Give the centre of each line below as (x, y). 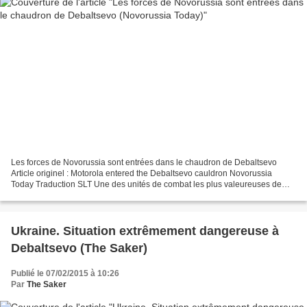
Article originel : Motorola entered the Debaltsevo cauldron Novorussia (142, 174)
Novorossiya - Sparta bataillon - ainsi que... (91, 196)
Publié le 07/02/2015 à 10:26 (65, 274)
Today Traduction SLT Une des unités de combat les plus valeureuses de (146, 185)
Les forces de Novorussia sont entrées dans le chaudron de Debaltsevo (144, 163)
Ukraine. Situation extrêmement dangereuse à (145, 231)
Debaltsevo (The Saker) (79, 248)
